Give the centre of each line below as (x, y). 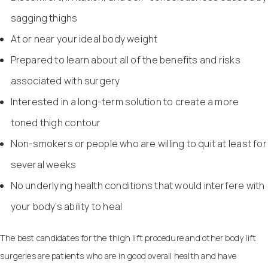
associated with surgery (65, 80)
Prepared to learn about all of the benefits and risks (125, 60)
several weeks (43, 164)
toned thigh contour (56, 122)
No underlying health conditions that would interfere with (138, 185)
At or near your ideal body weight (84, 39)
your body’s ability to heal (66, 206)
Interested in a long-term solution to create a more (125, 101)
